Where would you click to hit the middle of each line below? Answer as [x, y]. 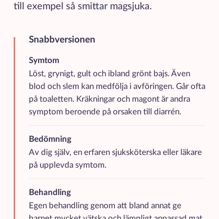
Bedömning [50, 140]
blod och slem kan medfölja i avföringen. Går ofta [117, 87]
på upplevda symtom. [67, 165]
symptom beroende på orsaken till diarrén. [105, 112]
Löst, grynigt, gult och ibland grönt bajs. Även [109, 74]
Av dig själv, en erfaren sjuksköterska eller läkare [115, 153]
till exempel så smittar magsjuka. [84, 6]
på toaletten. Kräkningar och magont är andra [109, 99]
